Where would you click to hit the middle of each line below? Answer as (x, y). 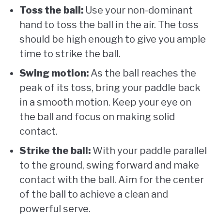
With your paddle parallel (149, 151)
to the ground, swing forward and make (109, 165)
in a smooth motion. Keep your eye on (105, 102)
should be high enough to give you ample (113, 39)
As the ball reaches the (142, 73)
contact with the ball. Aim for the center (112, 180)
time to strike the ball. (70, 54)
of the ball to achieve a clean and (94, 194)
